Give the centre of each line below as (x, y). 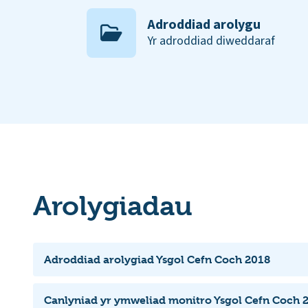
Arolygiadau (113, 206)
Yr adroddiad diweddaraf (211, 41)
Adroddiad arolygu (204, 25)
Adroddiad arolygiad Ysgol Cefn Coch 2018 (157, 259)
